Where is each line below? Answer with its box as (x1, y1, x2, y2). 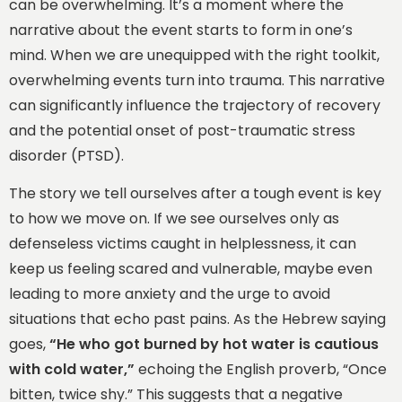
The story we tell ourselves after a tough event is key (9, 183, 381, 205)
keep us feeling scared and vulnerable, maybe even (9, 258, 372, 280)
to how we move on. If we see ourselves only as (9, 208, 339, 230)
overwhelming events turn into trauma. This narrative (9, 69, 385, 91)
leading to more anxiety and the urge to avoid (9, 284, 330, 305)
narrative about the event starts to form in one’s (9, 19, 353, 40)
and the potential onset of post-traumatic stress (9, 119, 355, 141)
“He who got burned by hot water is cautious (46, 334, 379, 355)
